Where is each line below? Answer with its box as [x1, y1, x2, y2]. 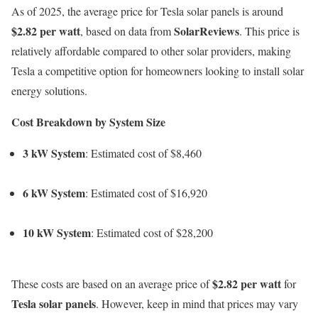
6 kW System [23, 184, 85, 201]
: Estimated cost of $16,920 [85, 185, 207, 200]
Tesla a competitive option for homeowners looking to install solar [11, 62, 304, 78]
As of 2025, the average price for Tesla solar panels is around [11, 3, 283, 18]
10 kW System [23, 224, 91, 241]
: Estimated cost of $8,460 [85, 145, 202, 160]
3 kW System [23, 144, 85, 161]
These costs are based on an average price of [11, 275, 212, 291]
